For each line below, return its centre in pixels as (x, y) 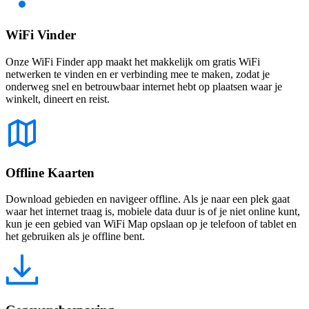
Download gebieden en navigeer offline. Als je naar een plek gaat (148, 199)
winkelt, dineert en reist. (58, 99)
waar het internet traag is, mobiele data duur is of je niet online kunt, (153, 212)
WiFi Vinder (41, 35)
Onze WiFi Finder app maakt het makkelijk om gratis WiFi (133, 61)
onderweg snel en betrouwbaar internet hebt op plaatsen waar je (144, 86)
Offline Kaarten (50, 172)
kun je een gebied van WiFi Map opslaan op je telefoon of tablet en (151, 224)
